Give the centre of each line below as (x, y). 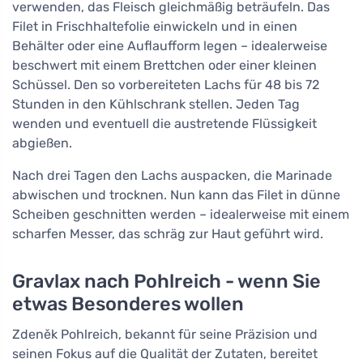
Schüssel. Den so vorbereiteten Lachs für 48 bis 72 (166, 85)
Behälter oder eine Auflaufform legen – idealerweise (170, 46)
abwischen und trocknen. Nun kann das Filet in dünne (176, 195)
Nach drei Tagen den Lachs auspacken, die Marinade (172, 176)
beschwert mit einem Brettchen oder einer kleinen (164, 66)
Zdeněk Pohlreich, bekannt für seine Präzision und (165, 335)
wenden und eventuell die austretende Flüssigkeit (164, 124)
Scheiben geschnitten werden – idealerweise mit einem (181, 215)
